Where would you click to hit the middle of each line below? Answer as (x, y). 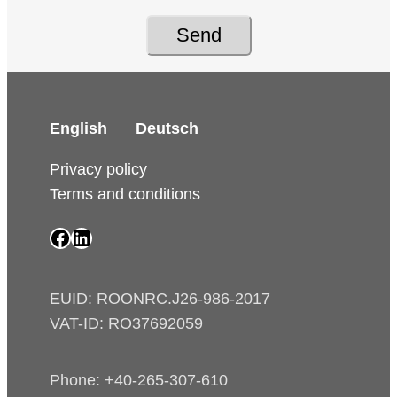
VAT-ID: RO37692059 (126, 324)
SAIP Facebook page (72, 237)
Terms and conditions (125, 195)
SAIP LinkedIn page (93, 237)
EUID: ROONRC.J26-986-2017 (160, 299)
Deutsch (167, 129)
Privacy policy (98, 170)
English (78, 129)
